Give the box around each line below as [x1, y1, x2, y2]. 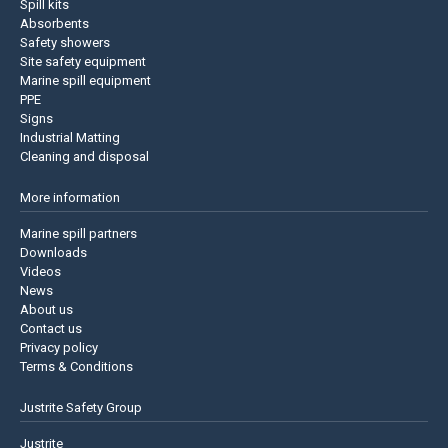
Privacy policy [20, 340, 98, 356]
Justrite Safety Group [20, 400, 142, 416]
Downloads [20, 245, 87, 261]
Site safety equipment [20, 54, 146, 70]
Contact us [20, 321, 82, 337]
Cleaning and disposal [20, 149, 149, 165]
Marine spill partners [20, 226, 137, 242]
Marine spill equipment [20, 73, 151, 89]
